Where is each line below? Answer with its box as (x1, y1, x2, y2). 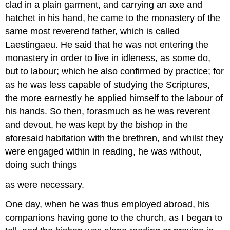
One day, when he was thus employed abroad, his (5, 199, 210, 210)
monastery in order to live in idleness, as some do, (5, 52, 211, 63)
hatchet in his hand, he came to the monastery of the (5, 12, 221, 23)
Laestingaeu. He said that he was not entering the (5, 39, 209, 50)
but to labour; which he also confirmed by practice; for (5, 66, 224, 76)
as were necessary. (5, 179, 85, 190)
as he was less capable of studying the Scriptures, (5, 79, 210, 90)
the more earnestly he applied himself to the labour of (5, 92, 223, 103)
